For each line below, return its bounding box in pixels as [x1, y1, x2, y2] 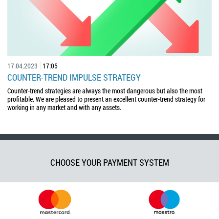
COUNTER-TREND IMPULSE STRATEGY [7, 71, 141, 83]
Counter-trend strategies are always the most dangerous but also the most [7, 86, 202, 95]
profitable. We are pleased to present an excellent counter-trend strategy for [7, 94, 205, 104]
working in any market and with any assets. [7, 102, 121, 112]
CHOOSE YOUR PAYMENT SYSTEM [50, 156, 169, 168]
